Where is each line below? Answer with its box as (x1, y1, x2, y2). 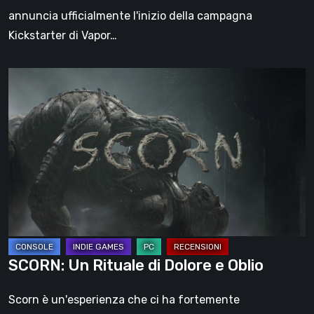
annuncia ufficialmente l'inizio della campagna (8, 9, 252, 22)
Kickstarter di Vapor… (8, 29, 117, 42)
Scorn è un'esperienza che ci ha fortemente (8, 293, 240, 306)
